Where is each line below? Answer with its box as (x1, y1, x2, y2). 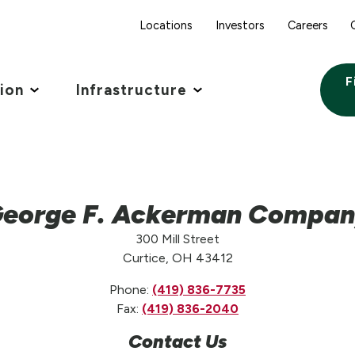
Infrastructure (75, 80, 187, 99)
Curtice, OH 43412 (122, 250, 233, 265)
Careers (287, 17, 328, 32)
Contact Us (128, 330, 227, 353)
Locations (139, 17, 193, 32)
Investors (215, 17, 265, 32)
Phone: (109, 281, 152, 297)
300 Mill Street (136, 231, 219, 246)
